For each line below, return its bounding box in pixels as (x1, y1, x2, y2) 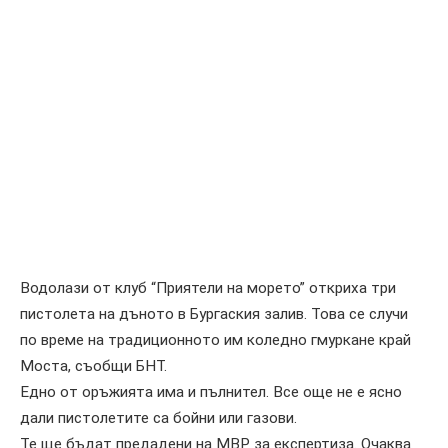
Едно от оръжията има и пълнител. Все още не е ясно (20, 382, 402, 401)
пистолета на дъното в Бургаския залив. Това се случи (20, 304, 408, 323)
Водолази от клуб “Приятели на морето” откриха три (20, 278, 396, 297)
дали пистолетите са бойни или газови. (20, 408, 297, 427)
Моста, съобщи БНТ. (20, 356, 167, 375)
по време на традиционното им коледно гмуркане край (20, 330, 411, 349)
